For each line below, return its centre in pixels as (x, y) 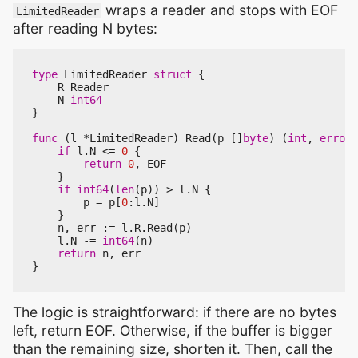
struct (173, 74)
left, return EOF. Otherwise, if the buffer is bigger (173, 330)
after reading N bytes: (85, 28)
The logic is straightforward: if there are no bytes (175, 312)
